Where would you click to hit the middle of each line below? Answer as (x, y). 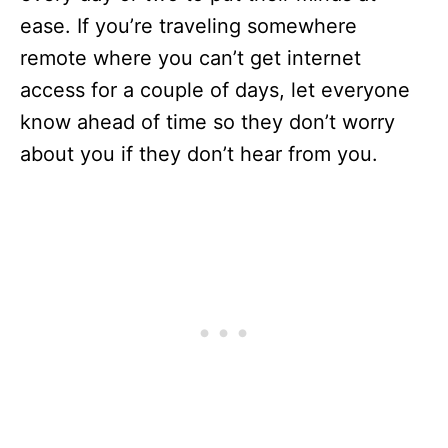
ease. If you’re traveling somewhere (188, 26)
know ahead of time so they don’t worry (207, 122)
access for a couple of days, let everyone (215, 90)
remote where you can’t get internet (190, 58)
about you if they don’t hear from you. (199, 154)
